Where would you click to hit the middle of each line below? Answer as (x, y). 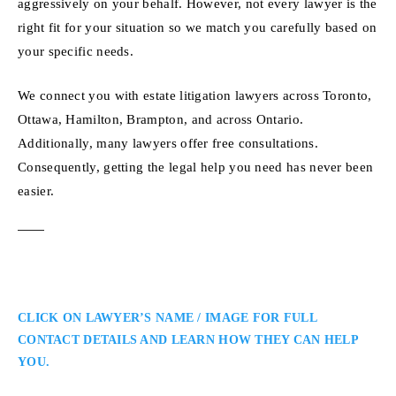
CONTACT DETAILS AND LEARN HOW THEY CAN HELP (188, 339)
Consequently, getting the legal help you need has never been (196, 166)
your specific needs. (76, 50)
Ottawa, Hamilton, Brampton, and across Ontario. (161, 118)
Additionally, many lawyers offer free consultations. (168, 142)
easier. (36, 190)
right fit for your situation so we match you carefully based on (198, 27)
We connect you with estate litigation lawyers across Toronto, (195, 95)
